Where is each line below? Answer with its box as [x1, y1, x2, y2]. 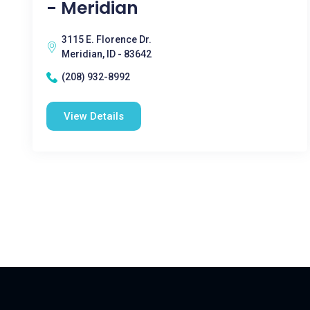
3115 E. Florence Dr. [62, 34, 152, 46]
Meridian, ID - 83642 [62, 48, 152, 60]
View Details [64, 110, 124, 123]
